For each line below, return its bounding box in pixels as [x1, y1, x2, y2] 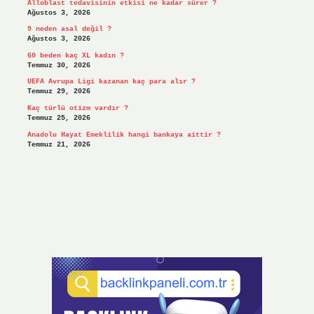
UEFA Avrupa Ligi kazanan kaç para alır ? [27, 78, 196, 86]
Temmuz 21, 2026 [27, 140, 90, 149]
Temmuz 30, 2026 [27, 61, 90, 69]
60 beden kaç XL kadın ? [27, 51, 124, 60]
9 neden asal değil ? [27, 25, 111, 34]
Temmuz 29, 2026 [27, 88, 90, 96]
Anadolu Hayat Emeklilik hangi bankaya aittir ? [27, 130, 221, 139]
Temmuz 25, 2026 [27, 114, 90, 123]
